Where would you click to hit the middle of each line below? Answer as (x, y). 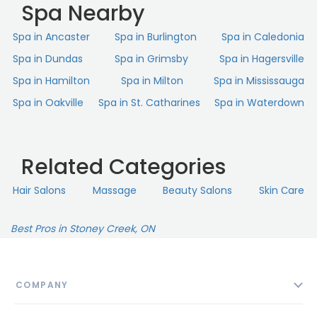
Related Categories (123, 167)
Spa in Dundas (48, 59)
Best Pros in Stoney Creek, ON (83, 229)
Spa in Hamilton (51, 81)
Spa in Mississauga (259, 81)
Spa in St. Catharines (149, 103)
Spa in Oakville (48, 103)
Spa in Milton (152, 81)
